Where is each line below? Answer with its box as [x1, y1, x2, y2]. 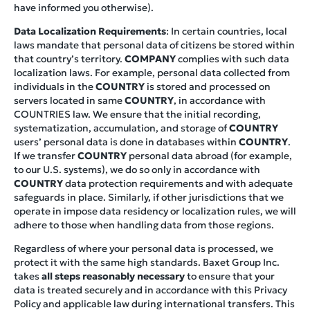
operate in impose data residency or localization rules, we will [14, 204, 296, 217]
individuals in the [14, 80, 95, 93]
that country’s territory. [14, 52, 125, 65]
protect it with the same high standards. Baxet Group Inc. [14, 255, 280, 268]
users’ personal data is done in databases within [14, 135, 239, 148]
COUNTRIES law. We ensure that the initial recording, [14, 107, 261, 120]
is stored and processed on [145, 80, 271, 93]
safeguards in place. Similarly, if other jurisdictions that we [14, 190, 284, 203]
